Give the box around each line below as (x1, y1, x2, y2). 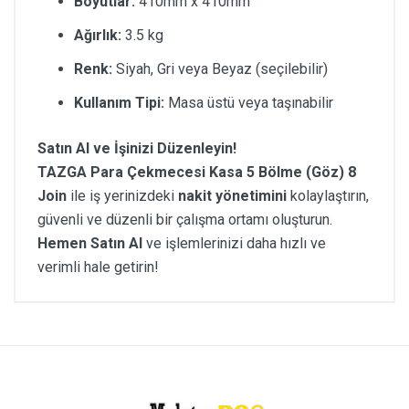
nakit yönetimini (178, 187, 287, 205)
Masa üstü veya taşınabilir (164, 94, 333, 112)
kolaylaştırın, (287, 187, 369, 205)
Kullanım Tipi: (74, 94, 164, 112)
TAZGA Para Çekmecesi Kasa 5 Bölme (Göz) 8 (37, 163, 356, 182)
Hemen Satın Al (37, 235, 142, 253)
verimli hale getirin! (37, 258, 159, 277)
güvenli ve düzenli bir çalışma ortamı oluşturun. (37, 211, 332, 229)
